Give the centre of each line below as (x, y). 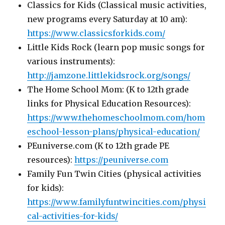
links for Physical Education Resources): (109, 103)
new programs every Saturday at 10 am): (107, 19)
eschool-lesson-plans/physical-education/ (114, 131)
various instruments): (71, 61)
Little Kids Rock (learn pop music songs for (116, 47)
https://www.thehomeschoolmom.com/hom (116, 117)
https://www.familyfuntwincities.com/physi (117, 202)
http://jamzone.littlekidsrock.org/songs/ (109, 75)
